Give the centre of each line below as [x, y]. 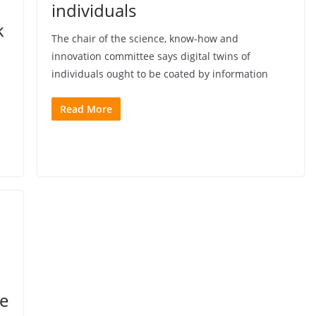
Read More [86, 109]
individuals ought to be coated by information [159, 73]
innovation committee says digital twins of [151, 56]
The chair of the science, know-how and [145, 38]
